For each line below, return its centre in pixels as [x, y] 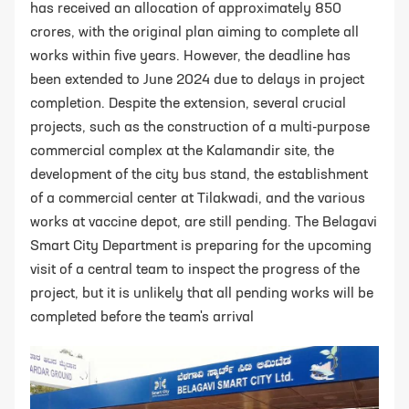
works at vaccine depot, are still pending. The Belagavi [204, 223]
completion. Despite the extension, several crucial [188, 105]
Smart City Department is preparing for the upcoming [201, 247]
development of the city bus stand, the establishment [199, 176]
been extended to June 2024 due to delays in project [197, 81]
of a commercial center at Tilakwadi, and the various [198, 199]
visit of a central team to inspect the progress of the [195, 271]
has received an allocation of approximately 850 [186, 10]
